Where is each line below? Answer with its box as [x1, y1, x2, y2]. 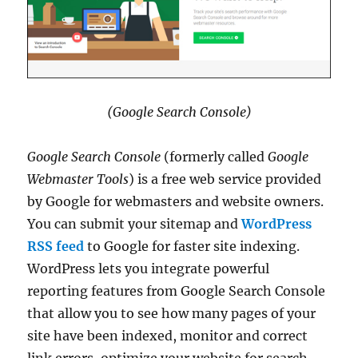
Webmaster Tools [27, 171, 129, 188]
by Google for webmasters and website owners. [27, 193, 324, 210]
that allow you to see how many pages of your [27, 305, 316, 322]
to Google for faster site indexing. [84, 238, 300, 255]
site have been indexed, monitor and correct [27, 328, 308, 344]
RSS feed [27, 238, 85, 255]
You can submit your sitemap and [27, 216, 242, 233]
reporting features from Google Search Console [27, 283, 326, 300]
